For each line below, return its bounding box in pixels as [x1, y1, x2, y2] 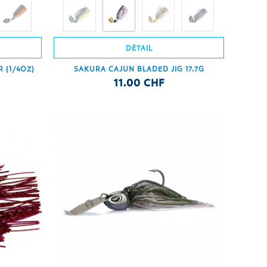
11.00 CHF [113, 76, 164, 89]
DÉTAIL [125, 42, 153, 52]
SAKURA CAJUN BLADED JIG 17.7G [73, 63, 204, 73]
